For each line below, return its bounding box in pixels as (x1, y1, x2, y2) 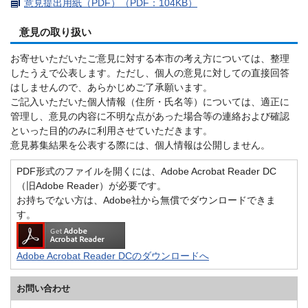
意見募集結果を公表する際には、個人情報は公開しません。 (10, 139, 270, 151)
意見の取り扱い (19, 26, 91, 38)
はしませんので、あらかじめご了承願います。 (10, 81, 212, 93)
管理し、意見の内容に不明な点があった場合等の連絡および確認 (10, 110, 289, 122)
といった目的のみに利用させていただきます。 (10, 124, 212, 136)
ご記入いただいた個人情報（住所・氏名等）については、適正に (10, 96, 289, 107)
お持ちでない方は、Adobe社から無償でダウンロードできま (16, 194, 276, 206)
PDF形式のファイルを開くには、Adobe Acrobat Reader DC (16, 165, 276, 177)
